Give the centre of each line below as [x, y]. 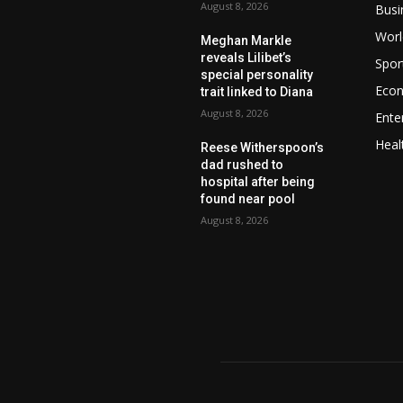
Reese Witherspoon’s [263, 147]
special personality [257, 74]
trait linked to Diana [257, 91]
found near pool [248, 198]
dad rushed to [242, 164]
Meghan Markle [246, 40]
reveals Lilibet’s [246, 57]
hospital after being [258, 181]
